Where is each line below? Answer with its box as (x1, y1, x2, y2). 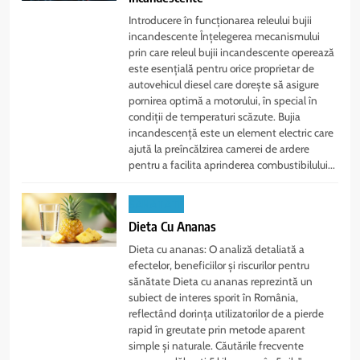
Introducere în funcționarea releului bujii (129, 14, 313, 27)
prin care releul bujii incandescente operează (129, 46, 335, 59)
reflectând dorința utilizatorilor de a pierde (129, 307, 325, 321)
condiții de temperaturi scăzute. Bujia (129, 110, 301, 124)
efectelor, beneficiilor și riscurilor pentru (129, 259, 310, 272)
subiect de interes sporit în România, (129, 291, 299, 305)
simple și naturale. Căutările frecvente (129, 339, 305, 353)
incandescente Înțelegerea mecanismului (129, 30, 321, 43)
